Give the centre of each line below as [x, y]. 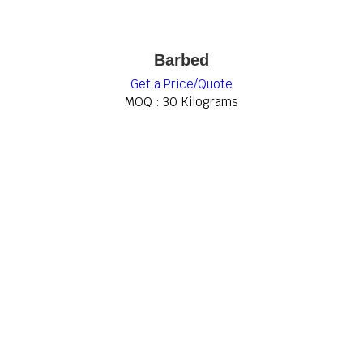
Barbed [181, 60]
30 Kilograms [201, 102]
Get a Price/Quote [181, 84]
